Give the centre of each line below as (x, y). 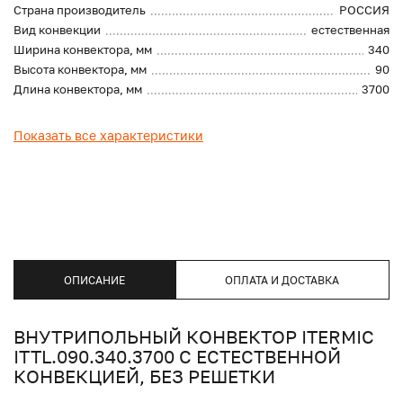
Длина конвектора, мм (78, 90)
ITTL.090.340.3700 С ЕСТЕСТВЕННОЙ (177, 357)
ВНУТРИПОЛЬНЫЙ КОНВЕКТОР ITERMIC (194, 337)
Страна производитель (80, 10)
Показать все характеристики (108, 136)
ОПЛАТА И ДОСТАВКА (282, 280)
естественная (350, 30)
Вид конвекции (57, 30)
